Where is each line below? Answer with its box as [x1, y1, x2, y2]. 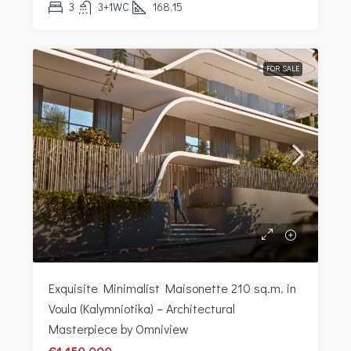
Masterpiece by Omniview [49, 320, 189, 337]
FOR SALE [266, 63, 299, 74]
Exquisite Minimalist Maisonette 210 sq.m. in [49, 279, 296, 296]
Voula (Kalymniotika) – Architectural [49, 299, 235, 317]
